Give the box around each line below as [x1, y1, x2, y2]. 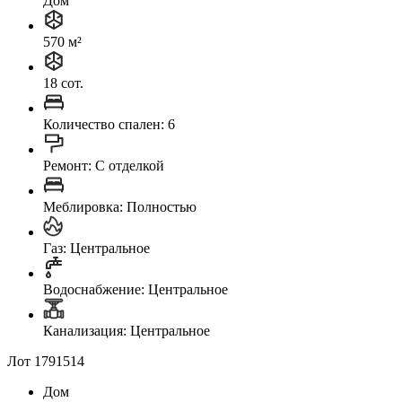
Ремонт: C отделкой [43, 157, 164, 173]
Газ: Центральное [43, 240, 150, 256]
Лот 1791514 [7, 353, 84, 369]
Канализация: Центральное [43, 322, 210, 338]
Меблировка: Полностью [43, 198, 197, 214]
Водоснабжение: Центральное [43, 281, 228, 297]
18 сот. [43, 74, 83, 91]
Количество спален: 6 [43, 116, 175, 132]
